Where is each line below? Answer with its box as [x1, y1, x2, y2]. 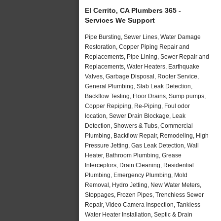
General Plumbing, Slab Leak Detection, [85, 82, 192, 90]
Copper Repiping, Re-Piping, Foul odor [85, 102, 190, 110]
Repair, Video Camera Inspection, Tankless [85, 201, 200, 208]
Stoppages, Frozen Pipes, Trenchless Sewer [85, 191, 204, 198]
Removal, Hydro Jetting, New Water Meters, [85, 181, 201, 188]
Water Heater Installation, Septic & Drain [85, 211, 192, 218]
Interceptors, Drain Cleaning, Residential [85, 161, 194, 169]
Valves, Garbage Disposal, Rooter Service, [85, 73, 199, 80]
